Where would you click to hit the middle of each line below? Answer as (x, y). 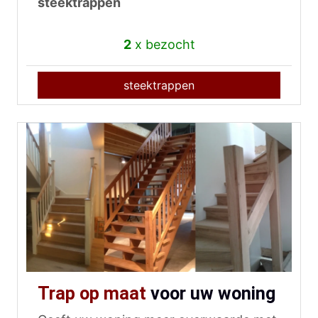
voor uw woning (211, 294)
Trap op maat (92, 294)
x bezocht (163, 44)
